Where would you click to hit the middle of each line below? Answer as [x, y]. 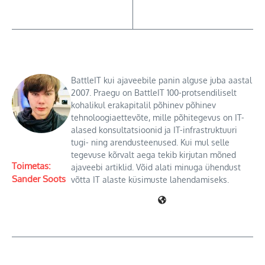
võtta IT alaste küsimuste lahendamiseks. [150, 179]
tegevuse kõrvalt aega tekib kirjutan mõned [153, 154]
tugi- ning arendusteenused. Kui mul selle [150, 142]
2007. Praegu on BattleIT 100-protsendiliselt [154, 92]
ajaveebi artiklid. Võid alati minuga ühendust [156, 167]
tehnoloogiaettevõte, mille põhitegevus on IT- [158, 117]
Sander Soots [39, 179]
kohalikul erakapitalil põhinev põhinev [143, 105]
